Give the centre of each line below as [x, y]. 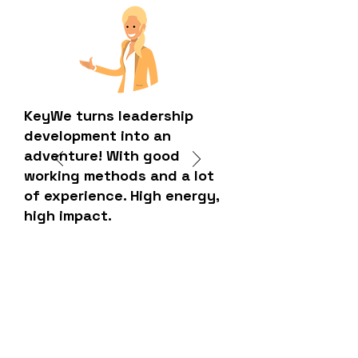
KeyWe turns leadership [109, 115]
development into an [97, 135]
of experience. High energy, [121, 195]
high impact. [68, 215]
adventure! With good [102, 155]
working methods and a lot [119, 175]
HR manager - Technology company [113, 254]
